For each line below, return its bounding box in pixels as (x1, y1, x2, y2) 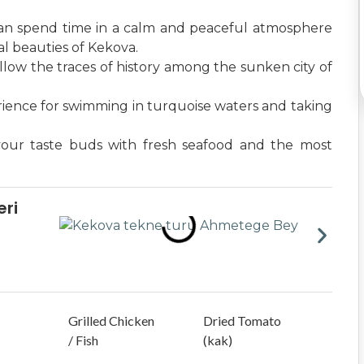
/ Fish (67, 332, 98, 348)
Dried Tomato (203, 313, 282, 328)
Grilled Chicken (67, 313, 154, 328)
